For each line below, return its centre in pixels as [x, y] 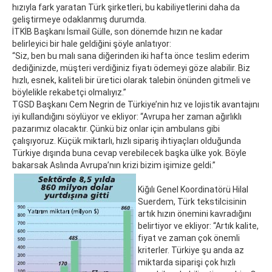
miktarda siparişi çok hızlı [187, 263]
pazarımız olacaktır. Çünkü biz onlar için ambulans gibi [116, 129]
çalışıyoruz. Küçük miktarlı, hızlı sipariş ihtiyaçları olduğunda [127, 141]
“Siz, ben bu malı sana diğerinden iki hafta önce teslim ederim [131, 56]
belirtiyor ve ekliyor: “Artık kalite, [198, 226]
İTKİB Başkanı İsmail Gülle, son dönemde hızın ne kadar [117, 32]
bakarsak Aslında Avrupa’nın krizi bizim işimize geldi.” [114, 165]
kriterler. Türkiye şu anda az [191, 250]
